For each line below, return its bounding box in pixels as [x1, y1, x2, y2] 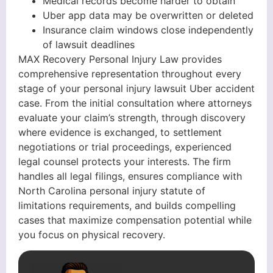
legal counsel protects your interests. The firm [18, 155, 231, 168]
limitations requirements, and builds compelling [18, 199, 236, 211]
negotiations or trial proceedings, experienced [18, 140, 232, 153]
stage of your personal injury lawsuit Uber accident [18, 82, 255, 94]
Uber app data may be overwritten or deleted [43, 9, 253, 21]
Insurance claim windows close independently [43, 23, 253, 36]
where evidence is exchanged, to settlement [18, 126, 222, 138]
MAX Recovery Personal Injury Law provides [18, 52, 222, 65]
